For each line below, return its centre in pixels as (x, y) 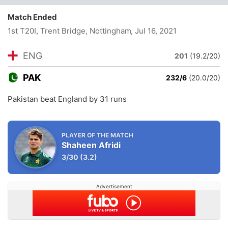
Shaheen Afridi (91, 145)
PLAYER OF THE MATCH (97, 135)
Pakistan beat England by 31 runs (67, 99)
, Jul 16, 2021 (153, 31)
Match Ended (35, 17)
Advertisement (114, 186)
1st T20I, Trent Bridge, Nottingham (69, 31)
